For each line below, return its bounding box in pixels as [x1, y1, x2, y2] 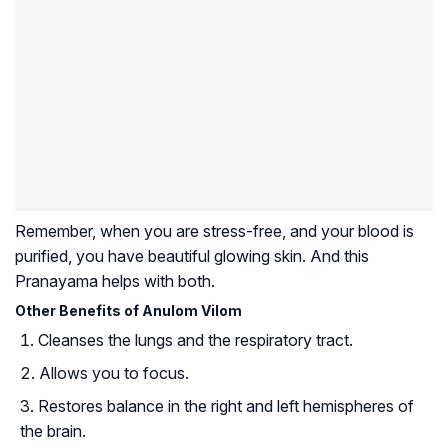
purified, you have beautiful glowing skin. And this [15, 245, 369, 266]
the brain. [20, 420, 86, 441]
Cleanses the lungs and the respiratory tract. [38, 329, 353, 350]
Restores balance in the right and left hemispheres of [38, 395, 414, 416]
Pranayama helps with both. [15, 270, 215, 291]
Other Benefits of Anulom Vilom [15, 301, 242, 319]
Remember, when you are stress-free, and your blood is [15, 220, 414, 241]
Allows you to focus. [39, 362, 189, 383]
